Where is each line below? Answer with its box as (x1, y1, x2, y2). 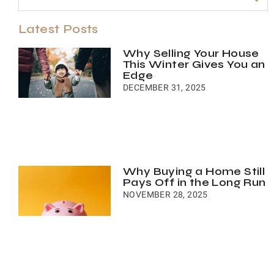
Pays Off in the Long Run (122, 175, 266, 189)
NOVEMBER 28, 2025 (122, 189, 208, 199)
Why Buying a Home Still (122, 164, 265, 178)
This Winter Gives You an (122, 57, 265, 71)
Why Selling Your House (122, 46, 259, 60)
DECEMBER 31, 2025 (122, 82, 206, 92)
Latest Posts (18, 21, 98, 37)
